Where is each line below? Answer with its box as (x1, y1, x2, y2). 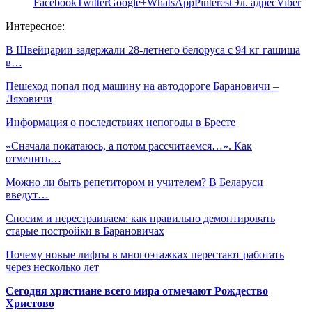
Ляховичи (6, 93, 52, 104)
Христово (6, 297, 54, 309)
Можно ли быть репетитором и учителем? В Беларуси (6, 176, 263, 188)
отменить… (6, 153, 61, 164)
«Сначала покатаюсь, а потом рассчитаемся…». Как (6, 140, 252, 152)
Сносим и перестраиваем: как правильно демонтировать (6, 212, 275, 224)
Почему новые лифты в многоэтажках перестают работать (6, 249, 284, 260)
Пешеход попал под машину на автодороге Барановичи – (6, 80, 279, 92)
